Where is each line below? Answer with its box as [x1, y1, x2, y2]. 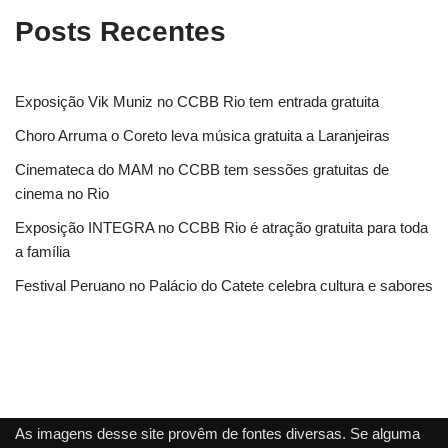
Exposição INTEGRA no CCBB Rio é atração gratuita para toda [15, 219, 428, 236]
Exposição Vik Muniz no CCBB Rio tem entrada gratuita [15, 93, 379, 110]
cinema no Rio [15, 185, 109, 202]
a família [15, 243, 70, 260]
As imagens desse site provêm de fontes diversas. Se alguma [15, 425, 420, 442]
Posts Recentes [15, 16, 226, 47]
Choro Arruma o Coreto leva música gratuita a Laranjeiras [15, 127, 390, 144]
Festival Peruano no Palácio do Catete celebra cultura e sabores [15, 277, 433, 294]
